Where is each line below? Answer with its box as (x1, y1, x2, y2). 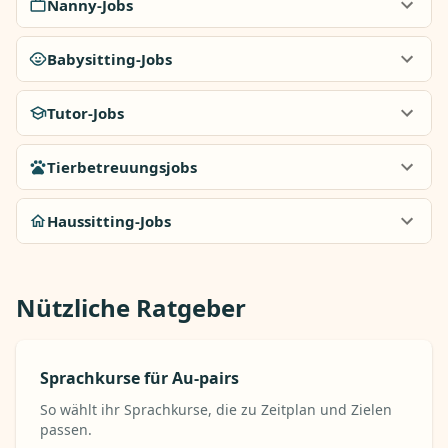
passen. (40, 420, 92, 439)
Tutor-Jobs (47, 103, 124, 123)
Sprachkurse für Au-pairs (40, 367, 239, 389)
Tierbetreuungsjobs (47, 157, 197, 177)
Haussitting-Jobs (47, 211, 171, 231)
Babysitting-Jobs (47, 49, 172, 69)
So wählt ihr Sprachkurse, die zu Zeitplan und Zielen (40, 400, 392, 419)
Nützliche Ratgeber (16, 291, 246, 324)
